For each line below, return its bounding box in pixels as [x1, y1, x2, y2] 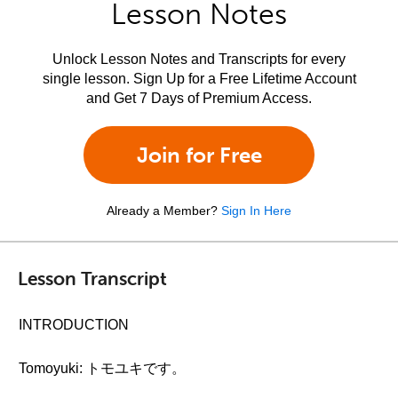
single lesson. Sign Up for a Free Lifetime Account [42, 71, 356, 86]
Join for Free [136, 142, 262, 168]
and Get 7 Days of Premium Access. [86, 91, 312, 106]
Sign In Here [221, 203, 291, 218]
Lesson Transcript [18, 266, 167, 290]
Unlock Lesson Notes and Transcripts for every [52, 52, 346, 67]
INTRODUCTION [19, 317, 129, 332]
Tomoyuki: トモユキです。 [19, 361, 186, 376]
